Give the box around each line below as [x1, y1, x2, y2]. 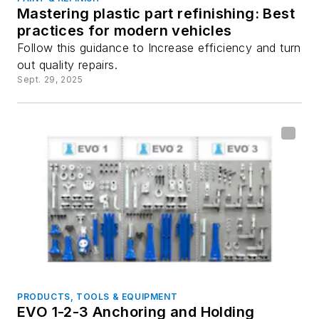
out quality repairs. [17, 58, 117, 73]
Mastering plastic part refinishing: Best [17, 5, 295, 23]
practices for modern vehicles [17, 22, 232, 40]
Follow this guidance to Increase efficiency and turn [17, 41, 301, 56]
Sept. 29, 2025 [17, 74, 83, 85]
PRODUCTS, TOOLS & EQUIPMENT [17, 291, 178, 302]
